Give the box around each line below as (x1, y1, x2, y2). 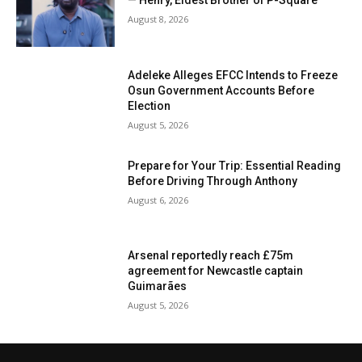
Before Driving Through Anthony (128, 174, 298, 187)
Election (128, 99, 171, 113)
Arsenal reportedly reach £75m (128, 249, 294, 263)
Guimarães (128, 280, 187, 293)
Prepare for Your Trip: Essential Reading (128, 158, 342, 172)
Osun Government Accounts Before (128, 84, 315, 98)
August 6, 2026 (128, 193, 189, 206)
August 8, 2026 (128, 13, 189, 26)
